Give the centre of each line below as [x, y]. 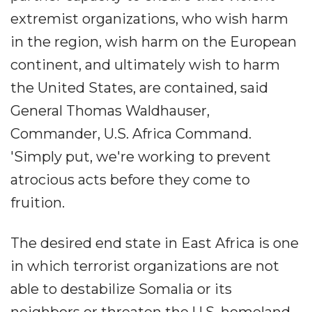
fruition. [38, 203]
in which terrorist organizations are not [145, 266]
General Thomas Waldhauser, [110, 111]
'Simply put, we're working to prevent [141, 157]
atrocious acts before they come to [130, 180]
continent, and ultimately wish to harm [145, 65]
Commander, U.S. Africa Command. [131, 134]
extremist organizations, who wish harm [149, 19]
